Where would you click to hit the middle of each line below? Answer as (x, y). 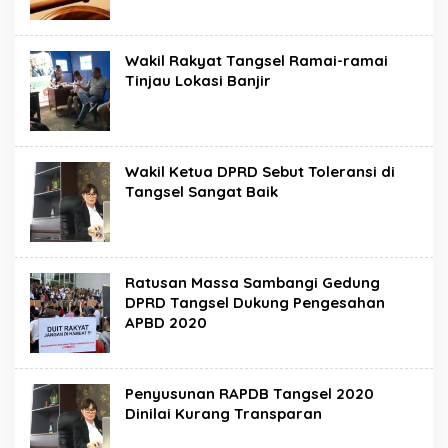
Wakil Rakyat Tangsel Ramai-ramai (256, 60)
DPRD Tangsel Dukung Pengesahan (255, 302)
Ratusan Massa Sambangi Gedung (252, 282)
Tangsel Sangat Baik (201, 191)
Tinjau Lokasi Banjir (198, 80)
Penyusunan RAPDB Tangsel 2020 (249, 393)
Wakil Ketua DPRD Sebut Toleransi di (260, 171)
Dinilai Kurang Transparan (223, 413)
